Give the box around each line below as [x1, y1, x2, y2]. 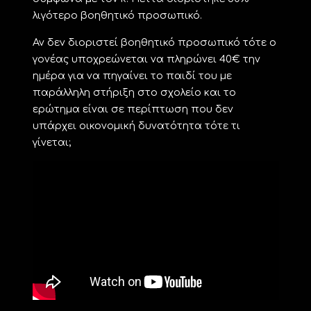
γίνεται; [32, 136, 71, 148]
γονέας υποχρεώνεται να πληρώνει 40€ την [32, 53, 260, 65]
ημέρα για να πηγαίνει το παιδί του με [32, 69, 232, 81]
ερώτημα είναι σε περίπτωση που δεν [32, 103, 233, 115]
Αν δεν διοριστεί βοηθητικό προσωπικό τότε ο [32, 36, 276, 48]
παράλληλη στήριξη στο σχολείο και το [32, 86, 236, 98]
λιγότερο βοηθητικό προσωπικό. [32, 9, 202, 21]
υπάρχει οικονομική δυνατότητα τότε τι [32, 119, 240, 131]
